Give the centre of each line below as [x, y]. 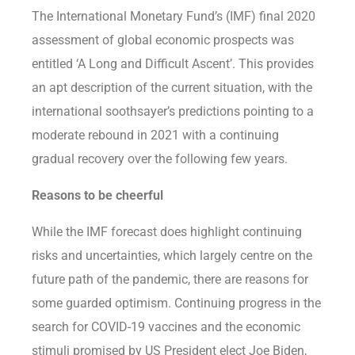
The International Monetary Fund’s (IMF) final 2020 [174, 17]
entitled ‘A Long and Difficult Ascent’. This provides [173, 64]
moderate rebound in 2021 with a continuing [155, 136]
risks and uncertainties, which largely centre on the [172, 256]
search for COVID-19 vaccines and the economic [166, 327]
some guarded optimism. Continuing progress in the [176, 303]
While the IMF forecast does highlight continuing [167, 232]
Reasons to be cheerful [97, 196]
